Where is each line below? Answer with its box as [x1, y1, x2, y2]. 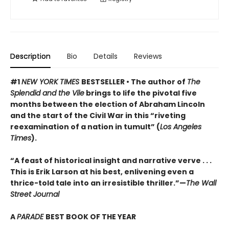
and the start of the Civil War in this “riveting [10, 110, 186, 121]
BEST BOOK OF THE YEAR [45, 211, 136, 222]
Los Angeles [160, 121, 201, 132]
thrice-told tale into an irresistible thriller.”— [10, 177, 186, 188]
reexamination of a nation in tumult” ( [10, 121, 160, 132]
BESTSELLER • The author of [81, 76, 187, 87]
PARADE [17, 211, 45, 222]
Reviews [134, 51, 162, 61]
